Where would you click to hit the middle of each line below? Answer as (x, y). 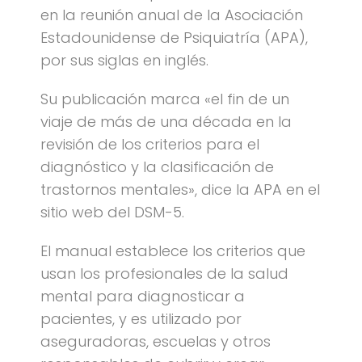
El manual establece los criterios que (173, 251)
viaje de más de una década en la (166, 122)
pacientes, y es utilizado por (141, 319)
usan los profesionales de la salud (164, 274)
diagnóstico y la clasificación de (157, 167)
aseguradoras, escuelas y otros (156, 341)
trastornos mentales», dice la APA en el (180, 189)
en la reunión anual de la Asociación (172, 15)
